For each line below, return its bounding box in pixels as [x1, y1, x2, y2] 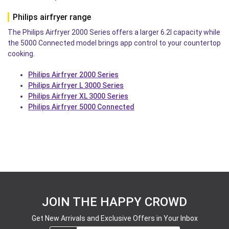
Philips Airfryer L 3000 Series [28, 81, 124, 89]
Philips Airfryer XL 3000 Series [28, 91, 128, 100]
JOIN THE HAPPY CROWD [42, 194, 187, 209]
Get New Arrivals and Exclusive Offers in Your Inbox [31, 214, 198, 222]
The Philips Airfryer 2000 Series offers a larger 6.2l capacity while [8, 28, 220, 36]
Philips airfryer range [13, 12, 91, 22]
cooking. [8, 49, 35, 58]
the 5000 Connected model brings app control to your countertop [8, 38, 221, 47]
